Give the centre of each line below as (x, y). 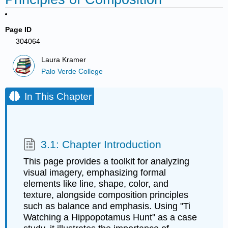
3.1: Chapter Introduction (101, 144)
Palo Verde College (72, 71)
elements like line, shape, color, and (96, 184)
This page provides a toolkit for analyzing (106, 162)
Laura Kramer (64, 60)
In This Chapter (58, 97)
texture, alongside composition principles (106, 195)
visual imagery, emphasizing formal (94, 173)
